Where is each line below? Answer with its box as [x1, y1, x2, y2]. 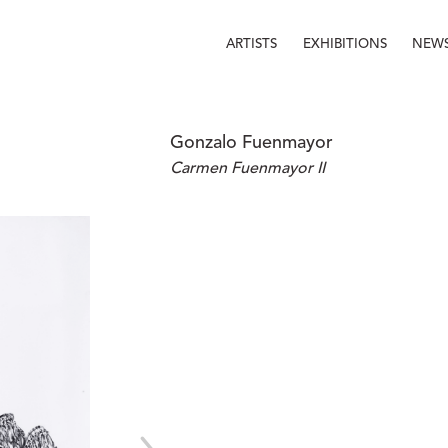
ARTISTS [226, 37, 278, 51]
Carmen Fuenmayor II [170, 161, 325, 177]
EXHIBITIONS [303, 37, 388, 51]
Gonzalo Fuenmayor [170, 134, 333, 152]
